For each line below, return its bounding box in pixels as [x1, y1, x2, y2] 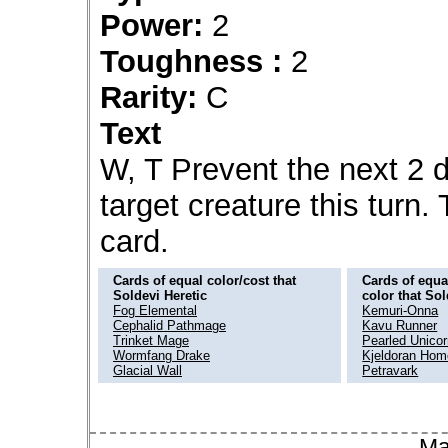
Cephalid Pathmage [113, 317, 226, 333]
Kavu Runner [362, 317, 438, 333]
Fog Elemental [113, 302, 197, 318]
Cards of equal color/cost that [113, 272, 296, 288]
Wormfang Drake [113, 347, 210, 363]
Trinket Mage [113, 332, 189, 348]
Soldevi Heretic [113, 287, 207, 303]
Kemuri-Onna [362, 302, 439, 318]
